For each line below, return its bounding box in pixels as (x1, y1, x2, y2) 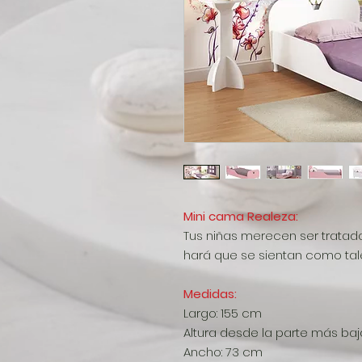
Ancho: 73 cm (183, 343, 263, 360)
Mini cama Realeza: (183, 207, 301, 225)
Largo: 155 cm (183, 304, 262, 322)
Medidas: (183, 284, 237, 302)
